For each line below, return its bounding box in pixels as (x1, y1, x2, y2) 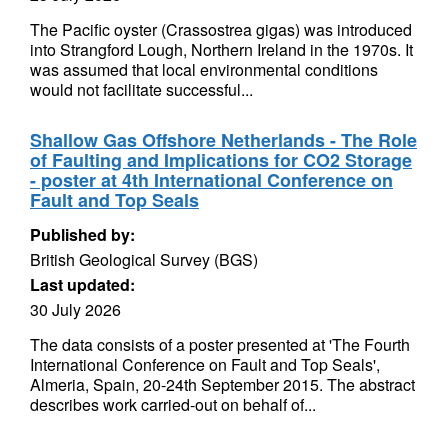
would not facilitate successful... (30, 78, 253, 101)
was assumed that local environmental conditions (30, 58, 378, 81)
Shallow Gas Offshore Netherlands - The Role (30, 127, 417, 153)
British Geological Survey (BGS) (30, 248, 258, 271)
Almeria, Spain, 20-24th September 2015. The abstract (30, 373, 415, 396)
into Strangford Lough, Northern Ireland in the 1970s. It (30, 38, 413, 61)
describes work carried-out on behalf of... (30, 393, 316, 416)
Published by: (30, 223, 135, 246)
